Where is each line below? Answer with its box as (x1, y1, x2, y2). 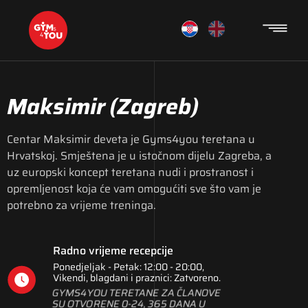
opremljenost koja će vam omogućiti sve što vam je (7, 180, 261, 197)
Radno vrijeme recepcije (53, 242, 174, 260)
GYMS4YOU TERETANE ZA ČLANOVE (52, 285, 221, 301)
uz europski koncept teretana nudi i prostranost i (7, 164, 254, 181)
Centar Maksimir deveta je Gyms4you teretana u (7, 131, 255, 148)
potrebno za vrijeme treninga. (7, 197, 156, 214)
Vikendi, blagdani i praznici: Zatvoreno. (53, 270, 221, 286)
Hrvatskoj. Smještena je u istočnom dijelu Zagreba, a (7, 147, 272, 164)
